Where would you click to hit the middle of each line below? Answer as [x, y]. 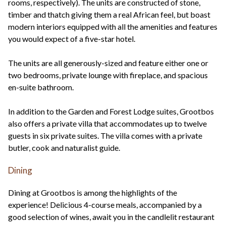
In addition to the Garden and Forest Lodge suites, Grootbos [111, 111]
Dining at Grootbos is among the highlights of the [93, 193]
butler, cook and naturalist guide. [64, 148]
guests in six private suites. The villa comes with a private [105, 136]
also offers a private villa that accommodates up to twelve [107, 124]
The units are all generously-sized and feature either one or [108, 63]
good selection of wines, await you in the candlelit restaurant [111, 217]
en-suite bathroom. [41, 87]
